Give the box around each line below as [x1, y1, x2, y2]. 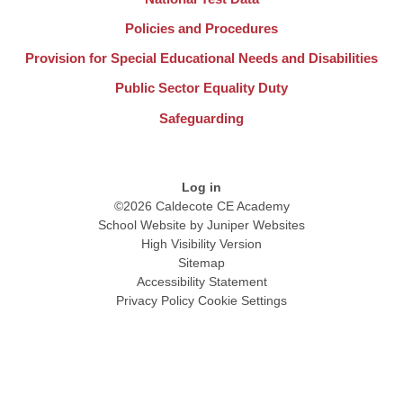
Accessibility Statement [136, 273, 267, 289]
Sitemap [178, 255, 225, 270]
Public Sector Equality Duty [115, 80, 288, 96]
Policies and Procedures [125, 20, 278, 36]
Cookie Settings [198, 292, 287, 308]
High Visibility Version [141, 236, 262, 251]
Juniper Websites [207, 217, 305, 232]
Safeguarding [159, 110, 244, 126]
